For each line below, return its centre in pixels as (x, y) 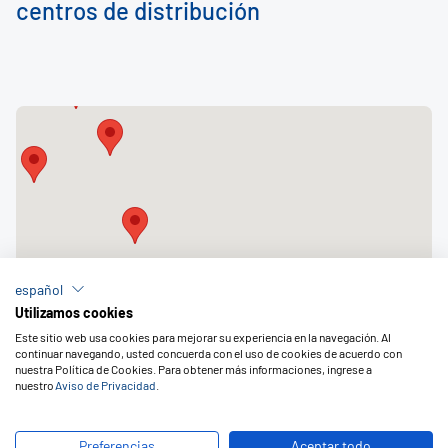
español (39, 289)
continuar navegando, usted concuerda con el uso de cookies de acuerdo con (208, 353)
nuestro (35, 385)
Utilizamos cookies (74, 312)
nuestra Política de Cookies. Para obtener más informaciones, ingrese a (193, 369)
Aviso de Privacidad (105, 385)
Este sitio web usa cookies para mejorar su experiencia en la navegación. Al (203, 337)
